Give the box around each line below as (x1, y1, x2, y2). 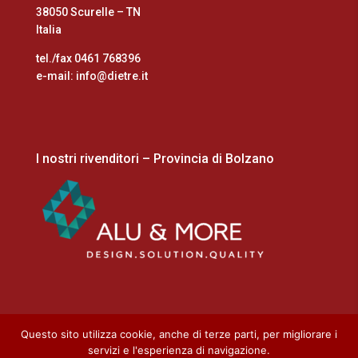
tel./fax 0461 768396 (35, 52, 141, 66)
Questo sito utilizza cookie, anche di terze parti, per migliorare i (21, 328, 337, 340)
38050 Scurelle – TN (35, 6, 141, 19)
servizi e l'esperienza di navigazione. (88, 344, 270, 356)
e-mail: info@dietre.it (35, 70, 148, 83)
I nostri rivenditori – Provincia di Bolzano (35, 150, 274, 166)
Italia (35, 23, 62, 37)
